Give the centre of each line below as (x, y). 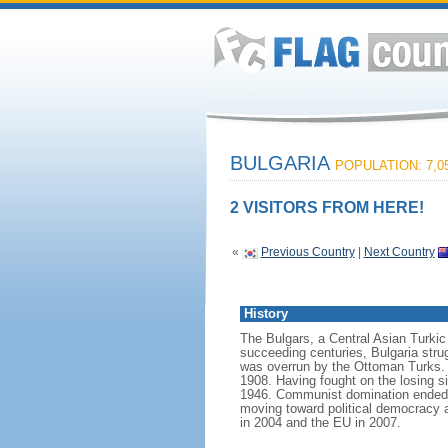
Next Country (399, 252)
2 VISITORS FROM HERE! (326, 207)
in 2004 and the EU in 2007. (320, 422)
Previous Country (307, 252)
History (265, 313)
